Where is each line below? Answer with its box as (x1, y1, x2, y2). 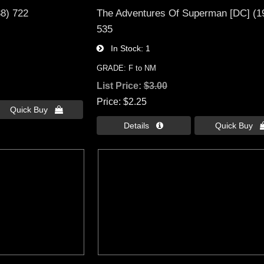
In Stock (103, 43, 141, 53)
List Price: (96, 80, 144, 91)
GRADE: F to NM (96, 63, 156, 72)
